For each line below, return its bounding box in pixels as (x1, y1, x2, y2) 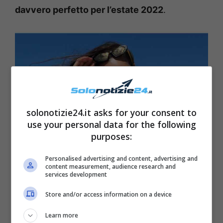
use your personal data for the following (27, 118, 196, 130)
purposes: (91, 130, 132, 142)
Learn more (45, 211, 79, 220)
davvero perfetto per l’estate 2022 (15, 4, 163, 15)
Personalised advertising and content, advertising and (45, 154, 198, 163)
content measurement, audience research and (45, 162, 176, 171)
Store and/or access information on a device (45, 190, 172, 199)
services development (45, 170, 108, 179)
